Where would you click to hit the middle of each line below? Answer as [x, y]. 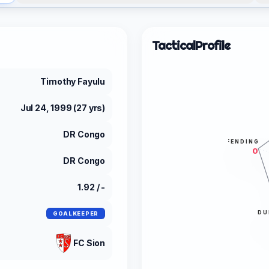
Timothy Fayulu [73, 81]
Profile [213, 45]
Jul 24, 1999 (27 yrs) [62, 107]
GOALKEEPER [75, 213]
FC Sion [89, 243]
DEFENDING [237, 142]
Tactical [174, 45]
